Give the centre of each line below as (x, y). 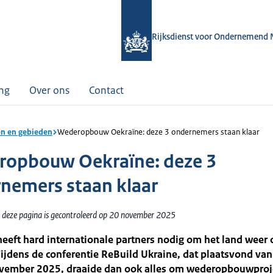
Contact (106, 90)
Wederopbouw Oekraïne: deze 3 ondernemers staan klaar (158, 132)
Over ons (49, 90)
